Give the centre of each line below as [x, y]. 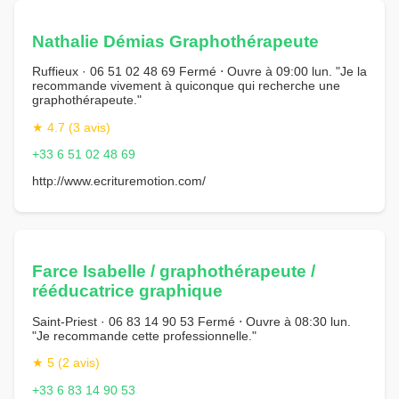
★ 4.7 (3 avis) [71, 127]
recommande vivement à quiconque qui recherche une [186, 86]
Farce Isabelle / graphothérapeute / [174, 272]
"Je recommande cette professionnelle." [144, 335]
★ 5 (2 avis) [66, 363]
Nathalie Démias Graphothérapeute [175, 41]
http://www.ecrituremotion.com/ [119, 181]
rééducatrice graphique [127, 291]
